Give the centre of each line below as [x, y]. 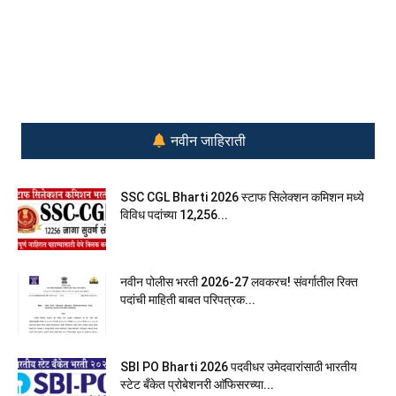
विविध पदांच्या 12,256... [174, 214]
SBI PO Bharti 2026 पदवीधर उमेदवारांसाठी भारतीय [239, 366]
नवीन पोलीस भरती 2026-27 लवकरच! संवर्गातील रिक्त [239, 282]
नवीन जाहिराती [206, 141]
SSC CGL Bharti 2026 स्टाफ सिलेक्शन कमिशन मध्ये [242, 197]
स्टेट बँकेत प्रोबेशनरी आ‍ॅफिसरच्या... [197, 384]
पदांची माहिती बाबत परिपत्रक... [188, 299]
